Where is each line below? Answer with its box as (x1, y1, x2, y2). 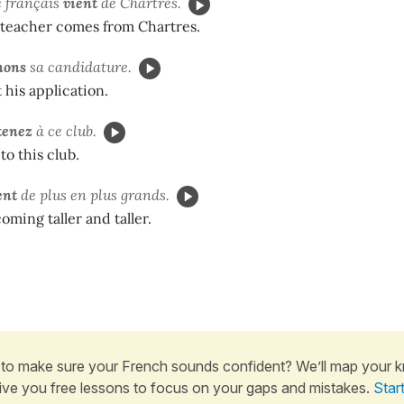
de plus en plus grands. (17, 185, 170, 204)
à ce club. (32, 121, 96, 140)
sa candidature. (26, 58, 132, 77)
